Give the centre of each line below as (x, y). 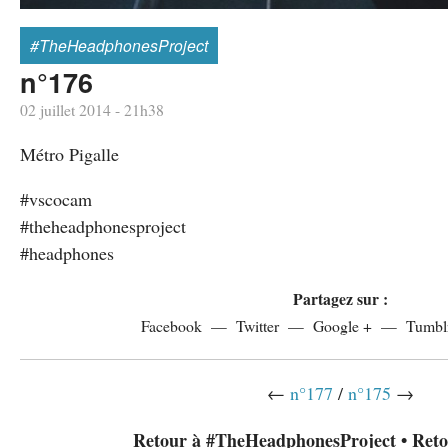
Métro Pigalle (69, 154)
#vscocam (56, 199)
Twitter (257, 326)
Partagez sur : (340, 299)
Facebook (171, 326)
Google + (342, 326)
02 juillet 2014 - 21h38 (92, 110)
